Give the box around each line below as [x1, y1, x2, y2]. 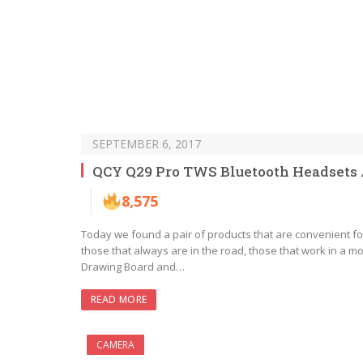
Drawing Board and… [81, 258, 185, 274]
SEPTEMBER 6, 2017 [92, 135, 201, 152]
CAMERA [96, 337, 135, 352]
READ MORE [91, 292, 147, 306]
